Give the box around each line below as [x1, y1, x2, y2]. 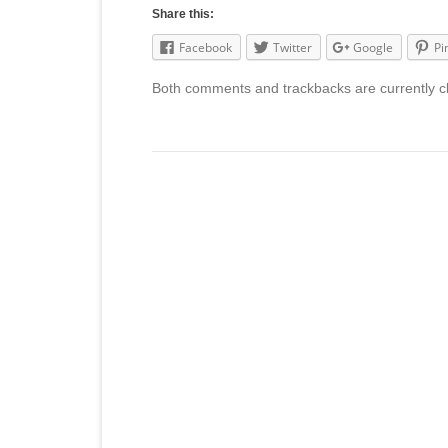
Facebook [179, 38, 232, 56]
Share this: [152, 6, 214, 21]
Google [353, 38, 393, 56]
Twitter [273, 38, 312, 56]
